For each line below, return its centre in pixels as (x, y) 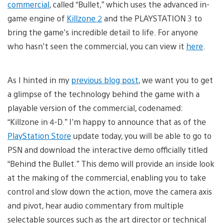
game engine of (37, 18)
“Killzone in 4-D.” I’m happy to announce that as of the (107, 121)
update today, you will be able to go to (141, 135)
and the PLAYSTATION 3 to (152, 18)
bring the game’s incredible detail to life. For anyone (103, 32)
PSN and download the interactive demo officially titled (108, 149)
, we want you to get (176, 80)
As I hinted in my (39, 80)
